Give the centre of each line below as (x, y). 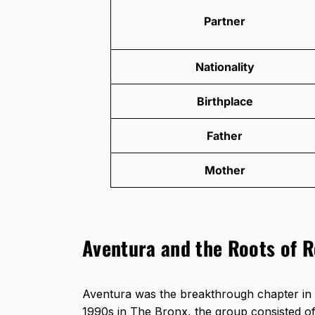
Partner (225, 21)
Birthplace (225, 102)
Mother (225, 171)
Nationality (225, 67)
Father (225, 136)
